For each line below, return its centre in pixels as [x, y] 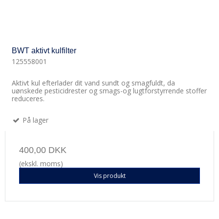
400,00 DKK [43, 150]
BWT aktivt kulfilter [44, 51]
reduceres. [28, 99]
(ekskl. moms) [41, 164]
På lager [34, 120]
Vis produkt [109, 175]
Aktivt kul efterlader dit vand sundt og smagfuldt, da [93, 83]
